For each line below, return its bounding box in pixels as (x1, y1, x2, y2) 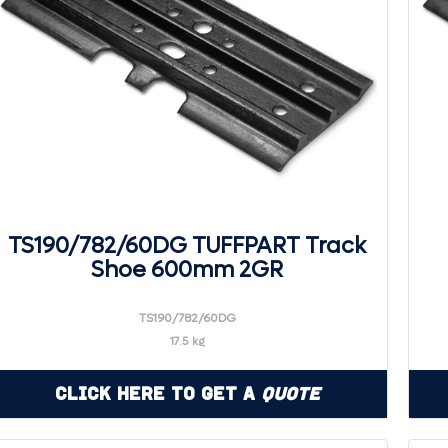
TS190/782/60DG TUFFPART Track (8, 232, 366, 260)
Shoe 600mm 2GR (91, 256, 283, 284)
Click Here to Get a (54, 383, 261, 404)
